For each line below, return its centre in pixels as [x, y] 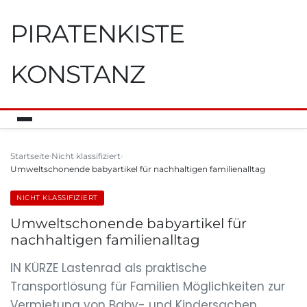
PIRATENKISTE [97, 34]
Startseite [30, 156]
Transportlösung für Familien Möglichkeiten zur [148, 286]
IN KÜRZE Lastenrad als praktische [109, 268]
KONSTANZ [77, 74]
